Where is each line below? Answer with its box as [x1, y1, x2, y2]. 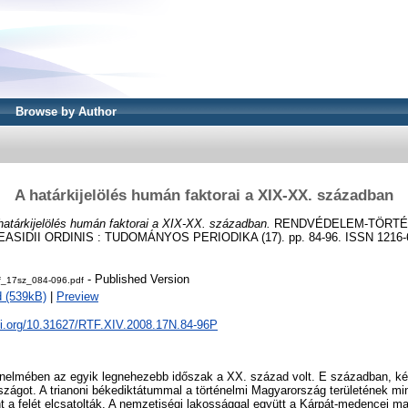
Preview [56, 290, 98, 304]
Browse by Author [15, 105, 117, 118]
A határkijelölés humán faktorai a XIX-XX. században [15, 186, 393, 204]
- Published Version [84, 272, 189, 287]
